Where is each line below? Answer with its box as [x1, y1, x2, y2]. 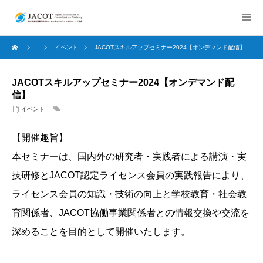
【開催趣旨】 [12, 133, 68, 143]
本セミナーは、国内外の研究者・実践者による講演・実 [12, 151, 247, 161]
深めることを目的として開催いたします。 [12, 227, 190, 237]
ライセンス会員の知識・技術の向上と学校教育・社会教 [12, 189, 247, 199]
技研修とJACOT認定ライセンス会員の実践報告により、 [12, 170, 249, 180]
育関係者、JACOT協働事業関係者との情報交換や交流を [12, 208, 249, 218]
